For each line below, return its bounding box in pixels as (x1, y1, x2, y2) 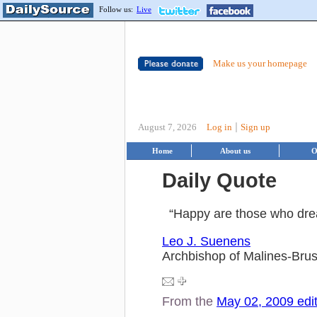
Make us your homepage (213, 58, 307, 69)
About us (220, 146, 250, 155)
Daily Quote (162, 168, 277, 192)
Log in (207, 122, 232, 132)
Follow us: (99, 5, 133, 13)
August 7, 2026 (138, 122, 197, 132)
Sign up (241, 122, 270, 132)
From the (162, 294, 217, 309)
